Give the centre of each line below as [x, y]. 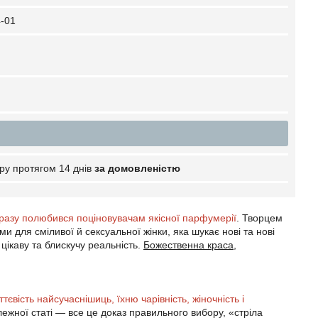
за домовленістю [137, 168]
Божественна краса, [190, 245]
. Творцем [259, 218]
